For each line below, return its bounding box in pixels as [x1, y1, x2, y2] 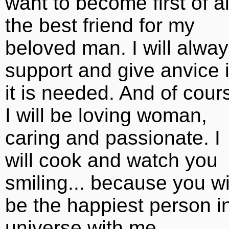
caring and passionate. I [5, 127, 220, 149]
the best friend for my [5, 14, 195, 36]
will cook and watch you [5, 149, 218, 171]
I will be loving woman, [5, 104, 207, 126]
